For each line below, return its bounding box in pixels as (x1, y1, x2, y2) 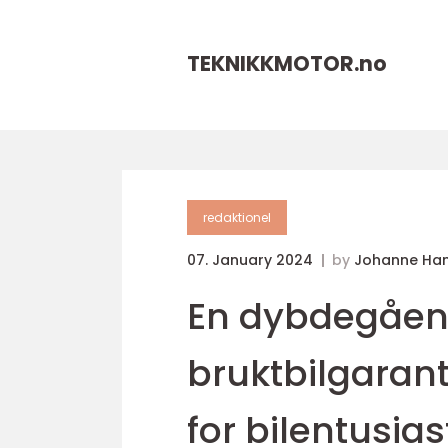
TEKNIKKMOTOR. (187, 49, 359, 78)
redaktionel (203, 209, 271, 226)
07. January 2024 (187, 250, 317, 270)
